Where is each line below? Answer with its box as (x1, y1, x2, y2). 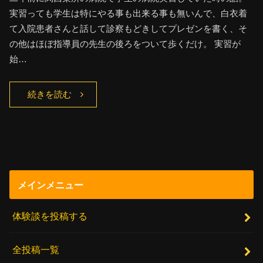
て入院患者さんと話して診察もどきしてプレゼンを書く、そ (9, 23, 248, 34)
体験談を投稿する (12, 210, 88, 221)
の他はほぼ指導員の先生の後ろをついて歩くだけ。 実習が (9, 39, 241, 49)
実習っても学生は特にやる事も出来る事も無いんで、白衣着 (9, 8, 248, 19)
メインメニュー (17, 179, 83, 190)
